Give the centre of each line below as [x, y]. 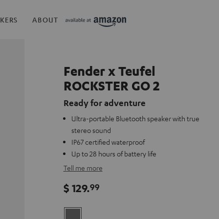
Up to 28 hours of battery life [114, 153]
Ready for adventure [104, 103]
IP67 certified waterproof [108, 142]
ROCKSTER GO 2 [111, 86]
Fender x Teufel [109, 71]
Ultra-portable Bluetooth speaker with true [135, 118]
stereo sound [91, 130]
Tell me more [83, 168]
